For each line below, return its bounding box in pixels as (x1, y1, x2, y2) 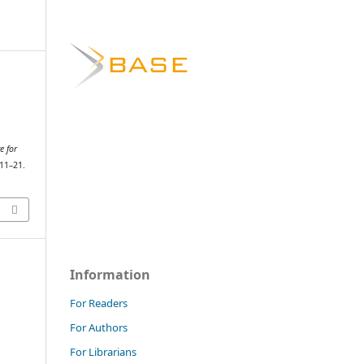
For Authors (70, 319, 128, 335)
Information (70, 265, 150, 284)
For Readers (70, 295, 128, 310)
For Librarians (70, 344, 136, 359)
